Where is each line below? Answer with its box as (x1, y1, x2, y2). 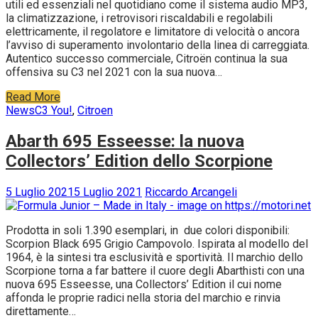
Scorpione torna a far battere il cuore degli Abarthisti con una (6, 264, 305, 278)
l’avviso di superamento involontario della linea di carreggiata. (6, 38, 309, 53)
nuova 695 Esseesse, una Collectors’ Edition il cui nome (6, 278, 282, 291)
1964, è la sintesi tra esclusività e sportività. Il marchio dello (6, 251, 303, 264)
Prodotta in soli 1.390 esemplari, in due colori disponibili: (6, 224, 290, 237)
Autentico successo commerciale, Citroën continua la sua (6, 52, 287, 66)
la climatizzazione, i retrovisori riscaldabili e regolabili (6, 11, 273, 26)
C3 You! (35, 104, 72, 118)
